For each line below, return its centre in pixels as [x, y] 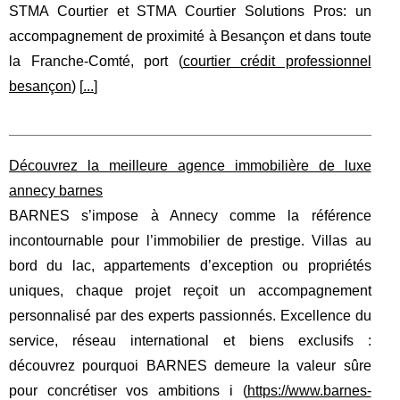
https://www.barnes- [309, 391]
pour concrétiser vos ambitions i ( [128, 391]
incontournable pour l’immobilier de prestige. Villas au [190, 241]
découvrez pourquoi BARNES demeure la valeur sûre [190, 366]
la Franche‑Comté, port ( [96, 61]
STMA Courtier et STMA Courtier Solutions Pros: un [190, 11]
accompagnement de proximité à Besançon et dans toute [190, 36]
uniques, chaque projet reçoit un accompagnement [190, 291]
